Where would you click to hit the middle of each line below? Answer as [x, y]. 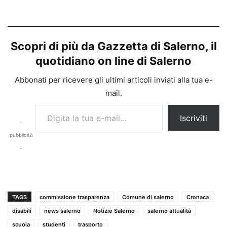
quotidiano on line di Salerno [113, 61]
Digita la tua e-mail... [45, 104]
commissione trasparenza [74, 197]
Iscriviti [194, 118]
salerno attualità [169, 211]
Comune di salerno [148, 197]
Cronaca [198, 197]
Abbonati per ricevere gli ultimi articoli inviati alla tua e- [113, 80]
